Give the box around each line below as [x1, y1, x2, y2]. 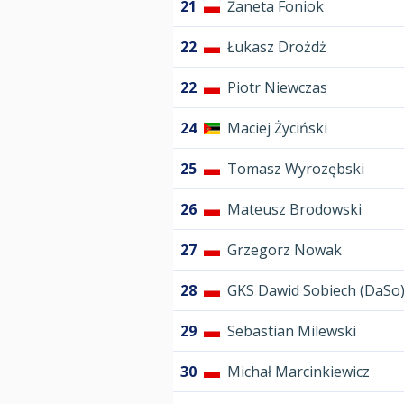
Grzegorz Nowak [227, 240, 342, 261]
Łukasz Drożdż [227, 37, 326, 58]
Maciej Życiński [227, 118, 327, 139]
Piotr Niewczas [227, 78, 327, 98]
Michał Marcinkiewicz [227, 362, 370, 382]
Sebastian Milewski [227, 321, 356, 342]
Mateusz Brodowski [227, 199, 362, 220]
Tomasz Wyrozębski [227, 159, 364, 179]
